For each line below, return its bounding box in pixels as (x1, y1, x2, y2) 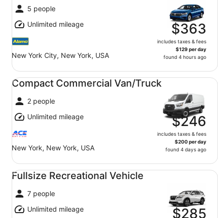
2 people (27, 97, 55, 105)
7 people (27, 189, 55, 198)
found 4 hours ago (163, 54, 206, 60)
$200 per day (175, 139, 206, 145)
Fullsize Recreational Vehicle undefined (5, 163, 148, 173)
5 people (27, 4, 55, 13)
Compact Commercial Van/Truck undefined (5, 71, 164, 81)
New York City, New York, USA (12, 51, 109, 59)
